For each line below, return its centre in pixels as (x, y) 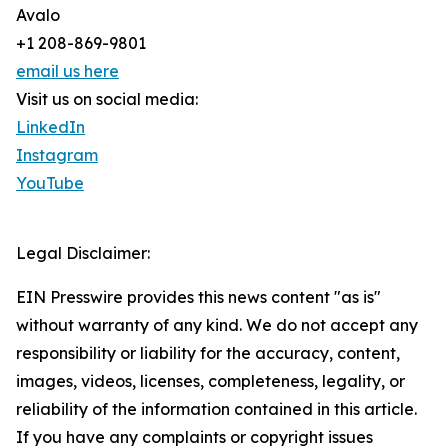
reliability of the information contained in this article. (216, 409)
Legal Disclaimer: (83, 253)
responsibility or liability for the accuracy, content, (208, 353)
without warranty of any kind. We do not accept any (217, 325)
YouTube (50, 183)
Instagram (57, 155)
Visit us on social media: (107, 99)
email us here (67, 71)
